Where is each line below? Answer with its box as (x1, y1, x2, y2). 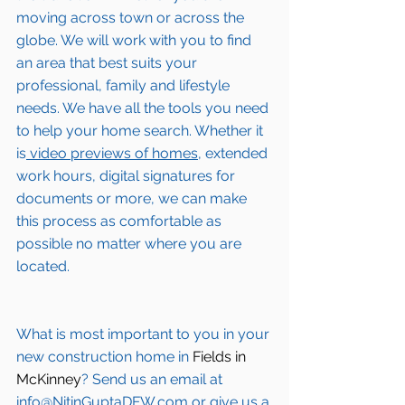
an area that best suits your (16, 54, 201, 72)
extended (202, 145, 271, 163)
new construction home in (16, 348, 193, 366)
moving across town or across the (16, 9, 248, 27)
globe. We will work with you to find (16, 32, 255, 50)
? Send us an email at (81, 371, 226, 389)
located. (16, 258, 70, 276)
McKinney (16, 371, 81, 389)
